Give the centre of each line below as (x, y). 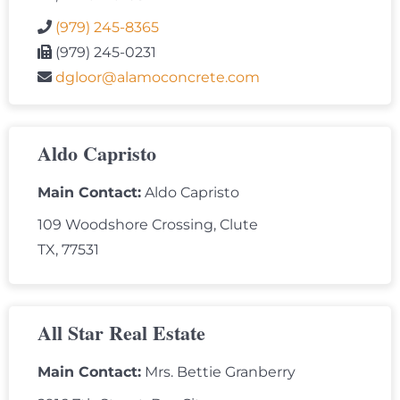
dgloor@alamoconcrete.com (158, 78)
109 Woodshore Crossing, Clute (148, 225)
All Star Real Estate (121, 333)
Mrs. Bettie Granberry (218, 372)
